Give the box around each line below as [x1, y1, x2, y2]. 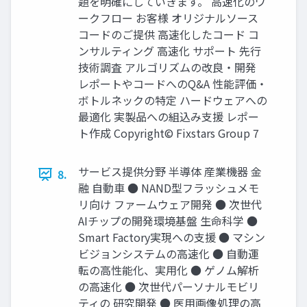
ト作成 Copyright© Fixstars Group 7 [78, 125, 259, 142]
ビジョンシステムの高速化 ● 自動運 [78, 245, 259, 262]
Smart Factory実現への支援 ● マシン [78, 229, 265, 246]
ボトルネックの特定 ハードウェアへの [78, 92, 267, 109]
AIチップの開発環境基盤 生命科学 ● [78, 212, 258, 230]
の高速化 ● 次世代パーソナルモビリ [78, 278, 259, 295]
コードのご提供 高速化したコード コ [78, 26, 259, 43]
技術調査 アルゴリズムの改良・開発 [78, 59, 256, 76]
